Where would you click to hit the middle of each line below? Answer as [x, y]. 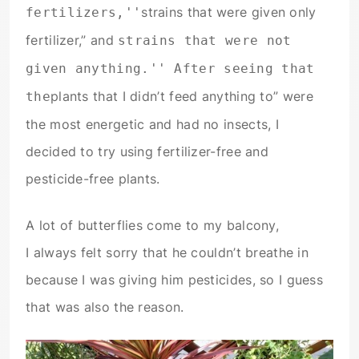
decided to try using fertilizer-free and [147, 152]
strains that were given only [229, 12]
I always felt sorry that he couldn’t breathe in [167, 253]
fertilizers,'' [84, 13]
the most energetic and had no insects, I [152, 125]
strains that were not [205, 41]
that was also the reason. [105, 307]
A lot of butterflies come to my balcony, [152, 226]
